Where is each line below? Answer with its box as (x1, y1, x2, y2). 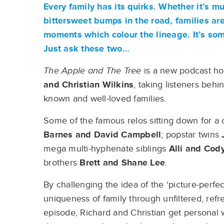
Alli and (168, 143, 201, 154)
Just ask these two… (43, 43, 132, 54)
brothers (43, 157, 80, 168)
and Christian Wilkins (43, 79, 134, 90)
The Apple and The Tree (43, 65, 141, 76)
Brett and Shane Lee (79, 157, 165, 168)
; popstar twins (161, 129, 222, 140)
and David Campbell (75, 129, 161, 140)
